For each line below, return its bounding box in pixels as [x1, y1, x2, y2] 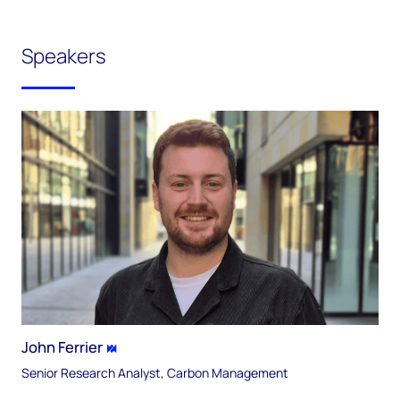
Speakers [21, 42, 106, 70]
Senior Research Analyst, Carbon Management [21, 363, 288, 381]
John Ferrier [21, 336, 103, 357]
